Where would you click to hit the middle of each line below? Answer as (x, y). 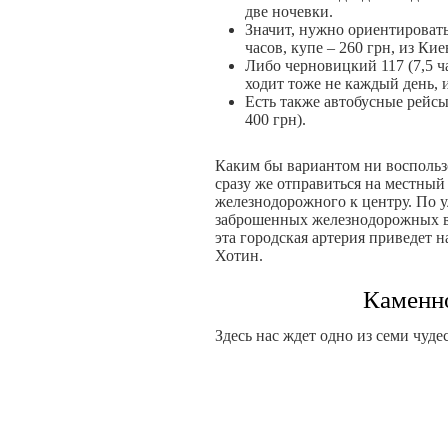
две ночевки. (289, 11)
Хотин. (239, 255)
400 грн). (275, 119)
